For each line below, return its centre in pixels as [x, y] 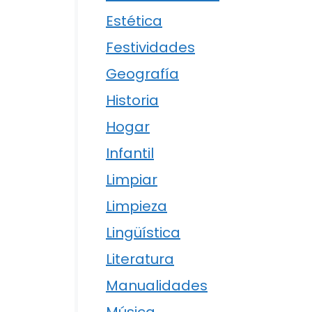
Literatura [140, 259]
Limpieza [136, 206]
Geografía [142, 74]
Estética [134, 21]
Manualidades [157, 286]
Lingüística [143, 233]
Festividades [150, 48]
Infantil [130, 154]
